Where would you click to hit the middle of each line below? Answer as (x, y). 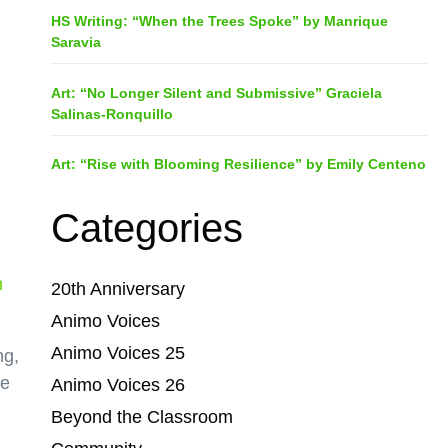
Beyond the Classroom (141, 417)
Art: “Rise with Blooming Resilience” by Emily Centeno (238, 164)
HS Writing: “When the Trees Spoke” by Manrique (219, 21)
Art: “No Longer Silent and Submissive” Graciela (216, 92)
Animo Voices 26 (117, 385)
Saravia (75, 42)
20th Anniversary (117, 289)
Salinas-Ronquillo (111, 113)
